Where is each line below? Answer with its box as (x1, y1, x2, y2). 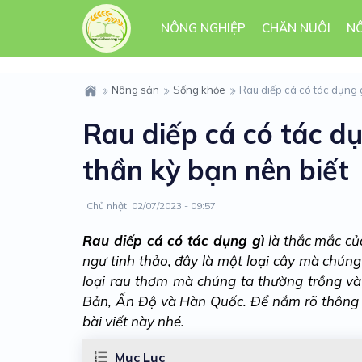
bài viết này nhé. (82, 312, 184, 330)
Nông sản (112, 83, 159, 96)
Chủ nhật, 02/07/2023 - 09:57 (86, 199, 216, 212)
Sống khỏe (173, 83, 225, 96)
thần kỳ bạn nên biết (82, 152, 349, 187)
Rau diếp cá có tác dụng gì (82, 231, 264, 249)
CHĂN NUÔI (261, 20, 330, 36)
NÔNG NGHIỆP (160, 20, 246, 36)
